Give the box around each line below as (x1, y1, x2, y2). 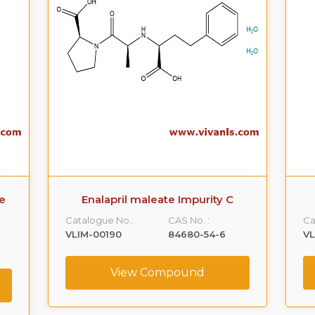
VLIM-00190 (65, 229, 122, 240)
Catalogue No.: (65, 214, 134, 226)
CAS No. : (168, 214, 210, 226)
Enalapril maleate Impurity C (82, 193, 233, 206)
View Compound (110, 266, 205, 279)
